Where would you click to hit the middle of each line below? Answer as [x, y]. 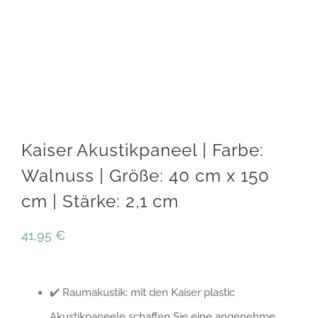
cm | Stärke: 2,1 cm [100, 201]
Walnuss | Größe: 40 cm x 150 [146, 175]
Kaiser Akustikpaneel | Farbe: [143, 150]
